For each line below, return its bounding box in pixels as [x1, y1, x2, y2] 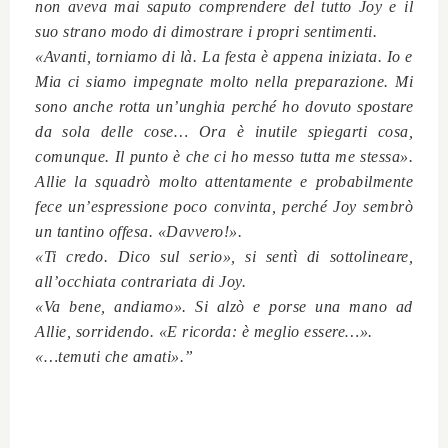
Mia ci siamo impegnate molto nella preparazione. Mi [35, 72, 413, 90]
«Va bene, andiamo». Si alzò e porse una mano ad [35, 297, 413, 315]
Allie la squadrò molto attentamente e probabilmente [35, 172, 413, 190]
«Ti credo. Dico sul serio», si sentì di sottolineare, [35, 247, 413, 265]
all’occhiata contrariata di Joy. [35, 272, 246, 290]
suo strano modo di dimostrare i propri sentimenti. [35, 22, 377, 40]
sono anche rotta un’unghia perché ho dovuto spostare [35, 97, 413, 115]
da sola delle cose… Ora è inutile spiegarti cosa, [35, 122, 413, 140]
